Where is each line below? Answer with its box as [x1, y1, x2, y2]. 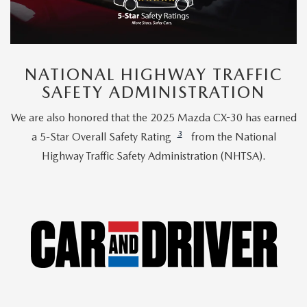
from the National [188, 130, 276, 143]
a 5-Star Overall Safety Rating [31, 130, 171, 143]
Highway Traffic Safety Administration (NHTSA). [41, 149, 266, 162]
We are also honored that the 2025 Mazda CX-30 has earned [10, 110, 297, 124]
